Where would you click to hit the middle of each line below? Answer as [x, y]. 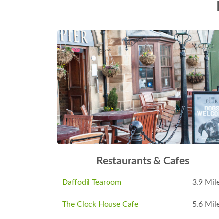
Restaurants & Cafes [143, 161]
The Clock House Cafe [100, 204]
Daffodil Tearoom [92, 182]
